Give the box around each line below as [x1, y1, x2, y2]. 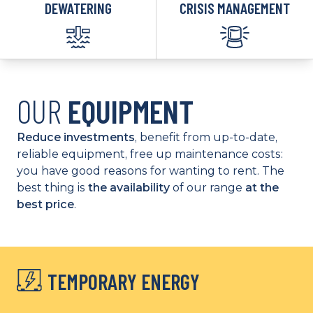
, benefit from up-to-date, [135, 131, 277, 144]
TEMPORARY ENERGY [48, 269, 201, 294]
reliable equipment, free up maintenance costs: [17, 147, 283, 161]
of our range [170, 181, 245, 194]
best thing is [17, 181, 88, 194]
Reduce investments [17, 131, 135, 144]
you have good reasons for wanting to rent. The [17, 164, 284, 177]
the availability [88, 181, 170, 194]
